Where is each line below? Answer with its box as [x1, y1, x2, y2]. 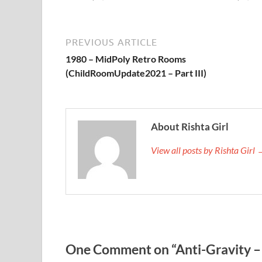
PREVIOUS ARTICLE [65, 37, 157, 48]
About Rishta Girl [151, 120, 229, 133]
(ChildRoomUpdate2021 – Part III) [65, 67, 206, 79]
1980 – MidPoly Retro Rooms [65, 53, 186, 65]
